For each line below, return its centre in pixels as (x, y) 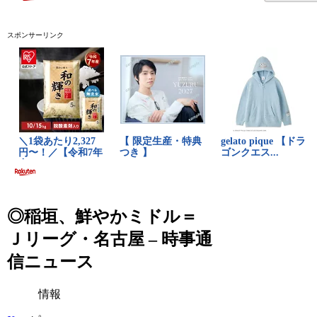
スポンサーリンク (36, 35)
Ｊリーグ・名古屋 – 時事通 (110, 239)
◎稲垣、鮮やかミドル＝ (103, 216)
